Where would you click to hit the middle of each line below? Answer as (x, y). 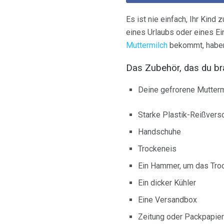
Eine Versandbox (167, 200)
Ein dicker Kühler (167, 183)
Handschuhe (159, 132)
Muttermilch (147, 45)
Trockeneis (157, 149)
